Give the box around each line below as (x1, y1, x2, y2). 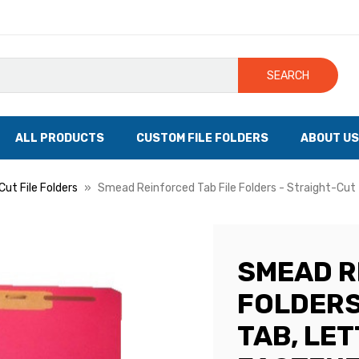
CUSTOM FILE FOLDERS (136, 131, 268, 145)
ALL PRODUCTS (15, 131, 104, 145)
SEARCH (267, 68, 310, 83)
